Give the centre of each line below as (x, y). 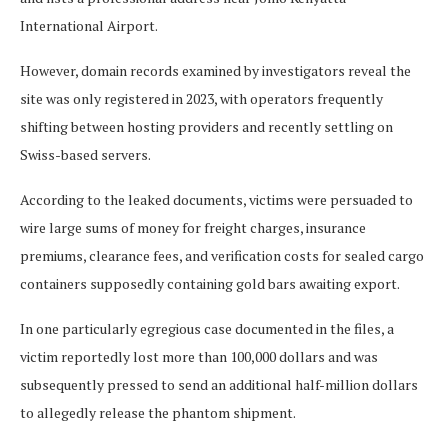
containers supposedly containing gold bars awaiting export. (210, 284)
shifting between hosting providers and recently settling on (206, 127)
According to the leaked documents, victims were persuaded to (216, 200)
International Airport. (89, 26)
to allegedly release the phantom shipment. (158, 413)
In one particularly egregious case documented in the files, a (207, 329)
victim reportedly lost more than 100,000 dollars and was (199, 357)
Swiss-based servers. (85, 155)
